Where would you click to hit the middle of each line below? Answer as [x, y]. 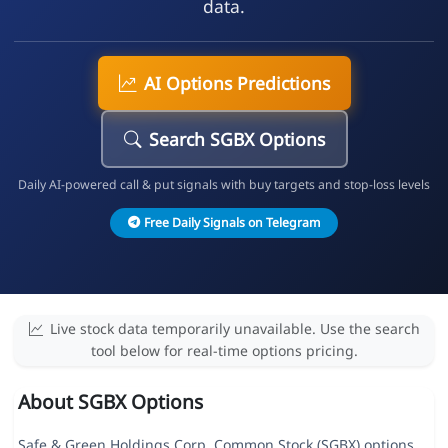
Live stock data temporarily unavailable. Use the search [234, 329]
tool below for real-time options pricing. [224, 351]
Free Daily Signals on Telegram [231, 222]
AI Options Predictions [236, 82]
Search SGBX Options [236, 138]
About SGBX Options [110, 402]
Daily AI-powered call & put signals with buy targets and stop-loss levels [224, 184]
